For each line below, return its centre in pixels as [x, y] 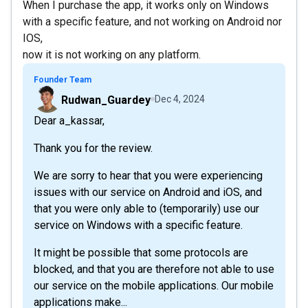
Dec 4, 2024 [180, 99]
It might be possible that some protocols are [141, 252]
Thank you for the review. [93, 148]
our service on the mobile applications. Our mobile [154, 285]
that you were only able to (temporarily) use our [146, 208]
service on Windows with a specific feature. [138, 225]
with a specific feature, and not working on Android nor [152, 21]
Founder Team [63, 79]
